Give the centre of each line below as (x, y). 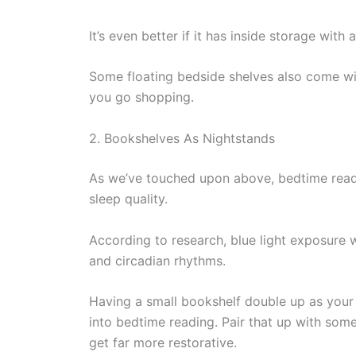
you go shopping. (141, 97)
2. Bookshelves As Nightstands (182, 139)
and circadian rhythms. (157, 260)
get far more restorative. (163, 343)
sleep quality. (128, 199)
